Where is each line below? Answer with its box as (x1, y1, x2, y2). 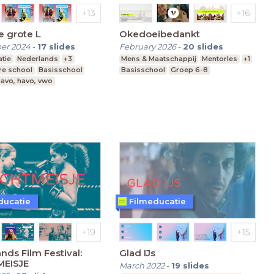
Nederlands (17, 54, 58, 63)
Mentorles (202, 54, 238, 63)
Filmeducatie (128, 196, 186, 206)
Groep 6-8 (171, 65, 209, 74)
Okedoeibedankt (119, 28, 200, 40)
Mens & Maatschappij (120, 54, 196, 63)
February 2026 (119, 41, 176, 51)
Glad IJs (119, 247, 155, 259)
